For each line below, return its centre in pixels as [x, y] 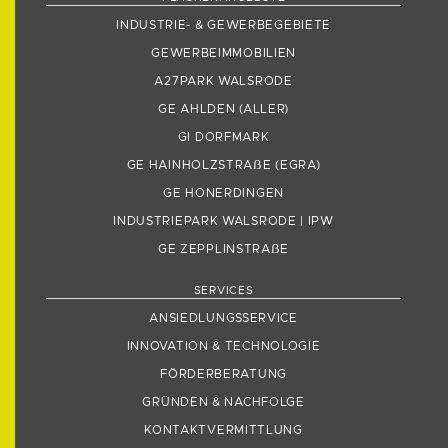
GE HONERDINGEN [223, 193]
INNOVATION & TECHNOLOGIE [223, 346]
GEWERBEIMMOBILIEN [224, 53]
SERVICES [223, 291]
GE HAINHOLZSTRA [190, 165]
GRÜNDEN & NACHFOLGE [223, 402]
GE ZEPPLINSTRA [214, 249]
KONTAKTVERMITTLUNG [223, 430]
